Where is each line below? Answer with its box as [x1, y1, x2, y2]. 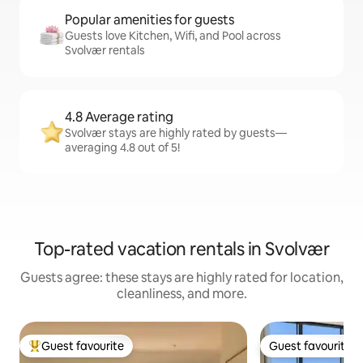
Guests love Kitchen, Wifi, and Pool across [65, 28, 281, 44]
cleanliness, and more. [116, 285, 247, 303]
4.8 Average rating [65, 109, 173, 126]
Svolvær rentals [65, 43, 145, 58]
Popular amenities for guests [65, 11, 234, 29]
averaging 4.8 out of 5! [65, 140, 180, 156]
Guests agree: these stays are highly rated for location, [19, 269, 344, 287]
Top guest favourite [28, 345, 132, 361]
